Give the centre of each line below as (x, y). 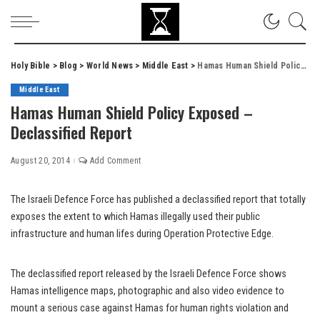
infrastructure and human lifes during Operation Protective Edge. (142, 234)
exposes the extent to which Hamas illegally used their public (135, 217)
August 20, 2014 (41, 161)
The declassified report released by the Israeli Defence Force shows (149, 274)
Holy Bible (31, 66)
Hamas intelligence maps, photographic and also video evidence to (147, 291)
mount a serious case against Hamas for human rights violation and (150, 308)
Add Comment (115, 161)
